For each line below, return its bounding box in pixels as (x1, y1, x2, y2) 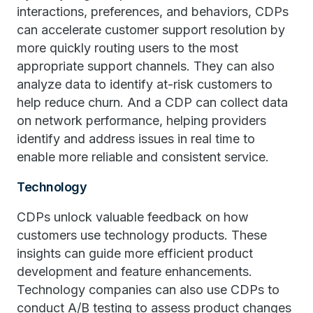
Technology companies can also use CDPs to (17, 282, 279, 297)
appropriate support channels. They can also (17, 59, 275, 73)
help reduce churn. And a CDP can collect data (17, 95, 288, 110)
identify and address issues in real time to (17, 131, 255, 146)
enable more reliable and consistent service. (17, 150, 269, 164)
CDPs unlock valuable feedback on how (17, 210, 249, 224)
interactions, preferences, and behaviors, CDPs (17, 4, 289, 19)
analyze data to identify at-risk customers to (17, 77, 272, 92)
